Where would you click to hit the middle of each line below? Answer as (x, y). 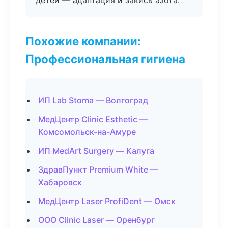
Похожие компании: (83, 41)
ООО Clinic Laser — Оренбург (96, 220)
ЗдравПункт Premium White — (98, 169)
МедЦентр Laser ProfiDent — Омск (107, 201)
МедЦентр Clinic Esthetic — (93, 119)
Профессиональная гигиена (105, 59)
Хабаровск (60, 182)
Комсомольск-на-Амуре (87, 132)
